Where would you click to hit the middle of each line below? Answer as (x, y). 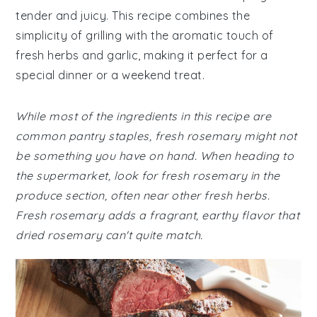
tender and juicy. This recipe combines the (133, 16)
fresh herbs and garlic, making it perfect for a (142, 55)
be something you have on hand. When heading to (155, 156)
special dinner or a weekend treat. (110, 75)
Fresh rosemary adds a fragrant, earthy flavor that (158, 215)
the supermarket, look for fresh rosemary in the (148, 175)
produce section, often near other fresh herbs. (143, 195)
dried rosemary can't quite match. (109, 235)
